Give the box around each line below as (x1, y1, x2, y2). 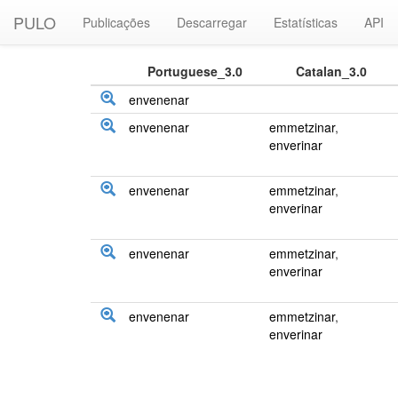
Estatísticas (274, 13, 338, 31)
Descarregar (177, 13, 247, 31)
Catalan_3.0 (295, 62, 367, 80)
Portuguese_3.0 (147, 62, 243, 80)
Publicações (83, 13, 150, 31)
